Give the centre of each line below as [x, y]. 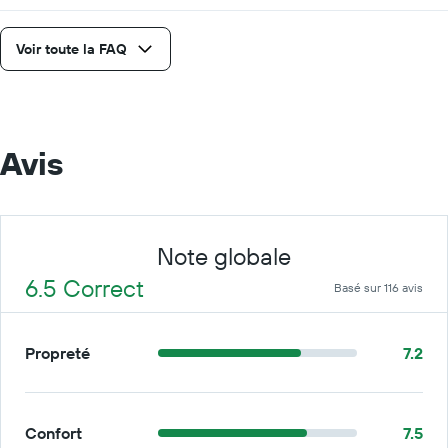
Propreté [57, 352]
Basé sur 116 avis [378, 287]
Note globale [224, 256]
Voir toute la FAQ [71, 49]
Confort [53, 432]
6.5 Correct [84, 288]
